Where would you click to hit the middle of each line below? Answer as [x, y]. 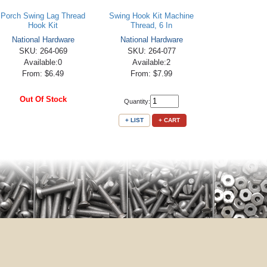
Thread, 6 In [152, 25]
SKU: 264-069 [43, 51]
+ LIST [134, 120]
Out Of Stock [43, 99]
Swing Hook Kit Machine [152, 16]
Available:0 [43, 62]
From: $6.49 [43, 74]
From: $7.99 [152, 74]
